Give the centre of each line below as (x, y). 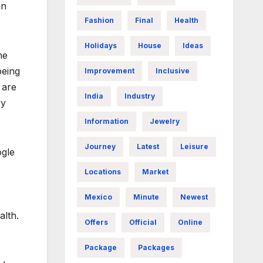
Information (106, 121)
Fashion (99, 20)
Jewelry (164, 121)
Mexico (98, 197)
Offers (96, 222)
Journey (100, 146)
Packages (156, 247)
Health (186, 20)
